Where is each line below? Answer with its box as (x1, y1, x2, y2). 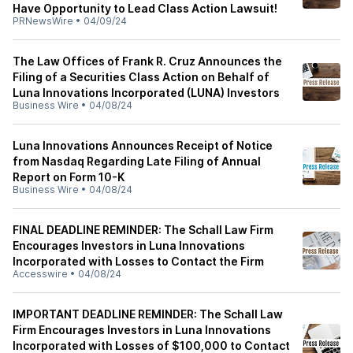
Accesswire (13, 268, 68, 280)
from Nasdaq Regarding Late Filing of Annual (13, 154, 261, 168)
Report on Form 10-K (13, 170, 124, 184)
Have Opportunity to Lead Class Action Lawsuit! (13, 2, 277, 15)
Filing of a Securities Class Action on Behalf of (13, 70, 269, 84)
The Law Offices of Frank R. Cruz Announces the (13, 54, 282, 68)
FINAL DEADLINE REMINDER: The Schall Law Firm (13, 223, 273, 236)
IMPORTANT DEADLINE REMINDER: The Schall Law (13, 307, 283, 321)
